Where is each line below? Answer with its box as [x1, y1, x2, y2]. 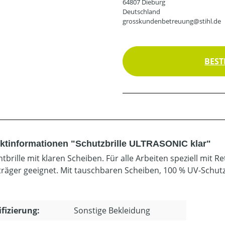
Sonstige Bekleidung [74, 204, 150, 216]
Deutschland [123, 7, 160, 16]
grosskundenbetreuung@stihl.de [123, 16, 221, 26]
